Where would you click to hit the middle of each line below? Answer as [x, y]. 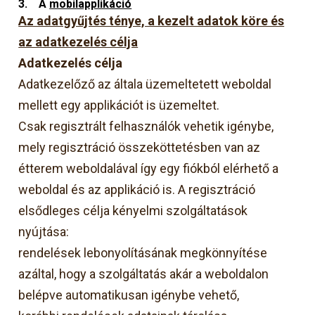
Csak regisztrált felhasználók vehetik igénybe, [146, 126]
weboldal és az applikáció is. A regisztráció [137, 189]
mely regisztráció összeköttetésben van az [140, 147]
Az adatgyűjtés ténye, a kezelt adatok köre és [152, 20]
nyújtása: [44, 231]
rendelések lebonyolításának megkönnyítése [143, 252]
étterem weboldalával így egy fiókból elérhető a [149, 168]
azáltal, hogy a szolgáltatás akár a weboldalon [144, 274]
